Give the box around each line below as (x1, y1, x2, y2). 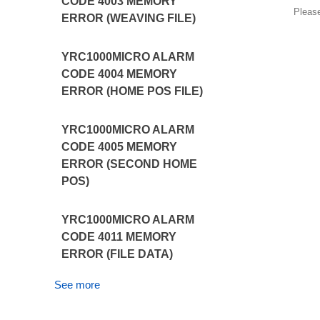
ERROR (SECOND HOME (61, 158, 198, 170)
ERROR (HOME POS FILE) (61, 85, 204, 97)
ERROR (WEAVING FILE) (61, 12, 196, 24)
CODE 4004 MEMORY (61, 68, 178, 80)
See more (54, 279, 101, 291)
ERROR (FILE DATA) (61, 248, 174, 260)
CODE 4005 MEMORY (61, 141, 178, 153)
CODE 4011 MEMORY (61, 231, 177, 243)
